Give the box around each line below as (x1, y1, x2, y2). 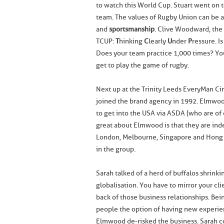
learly (148, 37, 167, 45)
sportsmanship (109, 25, 154, 33)
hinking (119, 37, 144, 45)
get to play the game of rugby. (96, 61, 189, 69)
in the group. (96, 145, 135, 153)
